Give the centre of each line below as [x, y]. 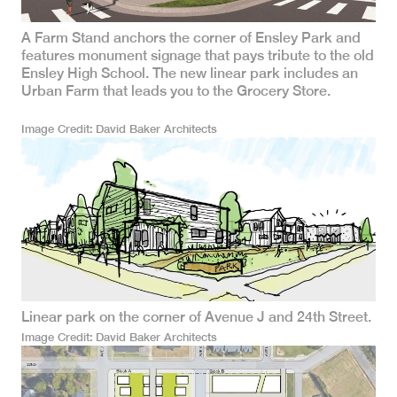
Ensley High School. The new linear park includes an [190, 74]
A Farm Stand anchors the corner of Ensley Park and [191, 38]
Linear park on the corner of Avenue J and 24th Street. [196, 316]
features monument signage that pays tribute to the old [198, 56]
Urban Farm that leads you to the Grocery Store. [176, 91]
